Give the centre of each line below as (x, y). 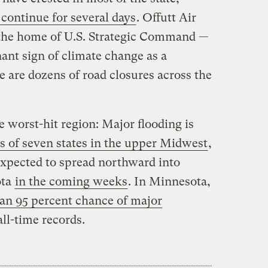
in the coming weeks (71, 182)
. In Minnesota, (169, 182)
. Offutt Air (166, 18)
